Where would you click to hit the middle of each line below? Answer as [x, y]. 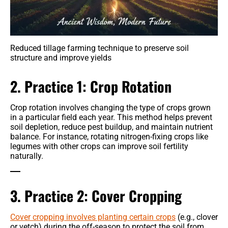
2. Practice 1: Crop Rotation [91, 87]
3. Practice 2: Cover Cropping [96, 196]
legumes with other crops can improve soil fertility [99, 147]
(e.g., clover [197, 217]
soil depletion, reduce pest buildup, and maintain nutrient [111, 127]
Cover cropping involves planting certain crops [93, 217]
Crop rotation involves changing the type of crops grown [110, 108]
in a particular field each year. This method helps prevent [111, 118]
